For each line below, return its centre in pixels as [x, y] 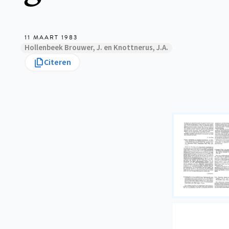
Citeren [58, 62]
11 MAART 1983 [51, 37]
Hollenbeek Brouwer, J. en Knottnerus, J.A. [96, 48]
